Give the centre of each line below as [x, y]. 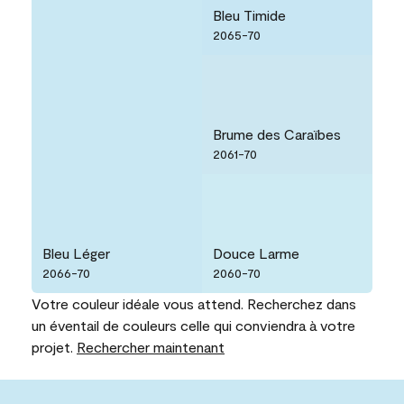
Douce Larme [256, 253]
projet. [54, 347]
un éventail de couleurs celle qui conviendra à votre [193, 326]
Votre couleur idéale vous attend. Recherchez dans [194, 304]
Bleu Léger [76, 253]
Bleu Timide [249, 15]
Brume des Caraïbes [277, 134]
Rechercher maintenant [151, 347]
